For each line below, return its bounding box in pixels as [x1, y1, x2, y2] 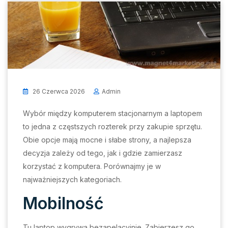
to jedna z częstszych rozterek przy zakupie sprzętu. [23, 122, 202, 131]
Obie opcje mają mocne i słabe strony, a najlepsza [23, 135, 191, 145]
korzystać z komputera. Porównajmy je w [23, 162, 161, 171]
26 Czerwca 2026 [31, 88, 85, 96]
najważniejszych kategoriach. [23, 175, 122, 184]
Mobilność [23, 193, 104, 214]
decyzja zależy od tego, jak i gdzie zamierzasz [23, 149, 182, 158]
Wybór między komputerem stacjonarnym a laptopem [23, 109, 202, 118]
